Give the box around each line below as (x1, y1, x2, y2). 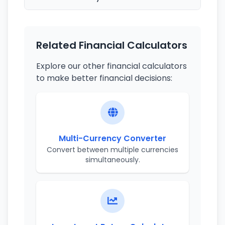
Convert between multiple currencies (47, 145, 178, 155)
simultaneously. (85, 155, 140, 165)
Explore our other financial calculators (36, 60, 187, 72)
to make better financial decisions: (36, 72, 172, 84)
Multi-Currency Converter (59, 133, 166, 144)
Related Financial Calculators (36, 38, 187, 52)
